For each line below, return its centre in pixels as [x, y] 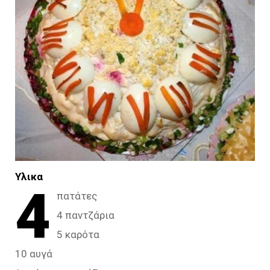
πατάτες [77, 196]
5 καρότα [78, 234]
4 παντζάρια [86, 215]
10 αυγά [34, 253]
